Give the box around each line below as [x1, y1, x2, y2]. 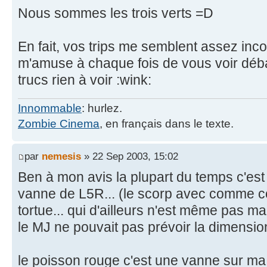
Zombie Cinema [18, 117, 100, 130]
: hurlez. [82, 101, 122, 114]
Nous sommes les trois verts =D [18, 5, 213, 21]
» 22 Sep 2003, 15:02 [81, 150, 178, 163]
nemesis [42, 150, 81, 163]
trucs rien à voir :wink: [18, 72, 151, 88]
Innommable [18, 101, 82, 114]
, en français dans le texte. [100, 117, 234, 130]
